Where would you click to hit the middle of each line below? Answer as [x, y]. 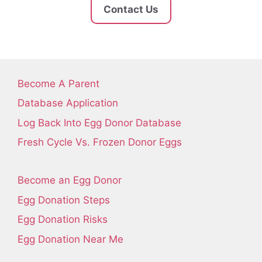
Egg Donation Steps [64, 200]
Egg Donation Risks [63, 219]
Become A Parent [58, 83]
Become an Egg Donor [70, 180]
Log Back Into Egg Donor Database [99, 123]
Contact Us [131, 9]
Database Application [68, 103]
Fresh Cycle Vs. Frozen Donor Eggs [100, 142]
